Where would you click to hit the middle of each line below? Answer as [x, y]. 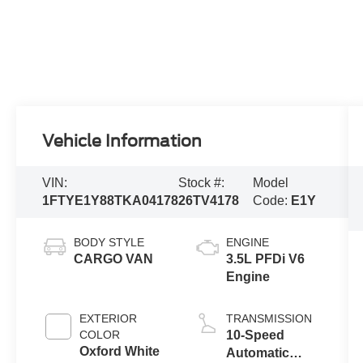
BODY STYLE [109, 242]
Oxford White [120, 351]
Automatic [257, 352]
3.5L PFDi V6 [265, 258]
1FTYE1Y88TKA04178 [111, 200]
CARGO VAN [114, 258]
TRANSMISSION [269, 318]
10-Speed [255, 335]
